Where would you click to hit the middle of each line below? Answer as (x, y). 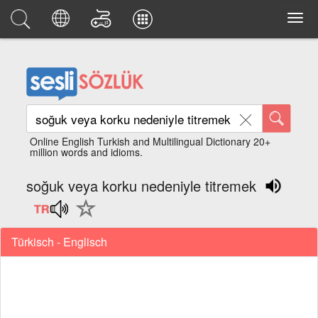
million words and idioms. (87, 152)
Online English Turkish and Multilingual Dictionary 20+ (150, 141)
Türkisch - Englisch (59, 242)
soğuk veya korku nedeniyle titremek (142, 186)
